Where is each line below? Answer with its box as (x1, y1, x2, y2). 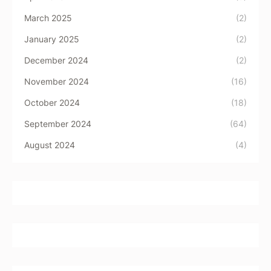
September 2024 (24, 119, 91, 129)
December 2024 (24, 55, 88, 66)
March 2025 (24, 13, 72, 24)
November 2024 (24, 76, 89, 87)
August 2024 (24, 140, 75, 151)
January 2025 (24, 34, 79, 45)
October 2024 (24, 97, 80, 108)
